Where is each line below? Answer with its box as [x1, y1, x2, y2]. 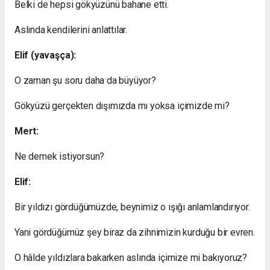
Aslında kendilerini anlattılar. [14, 24, 128, 36]
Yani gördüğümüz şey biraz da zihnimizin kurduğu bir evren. [14, 226, 255, 238]
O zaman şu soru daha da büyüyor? [14, 74, 156, 86]
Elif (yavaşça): [14, 49, 77, 61]
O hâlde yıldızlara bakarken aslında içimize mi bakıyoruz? [14, 251, 248, 263]
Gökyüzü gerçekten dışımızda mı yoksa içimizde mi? [14, 99, 230, 111]
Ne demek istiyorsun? [14, 150, 105, 162]
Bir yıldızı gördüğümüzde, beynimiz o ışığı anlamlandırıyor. [14, 201, 250, 213]
